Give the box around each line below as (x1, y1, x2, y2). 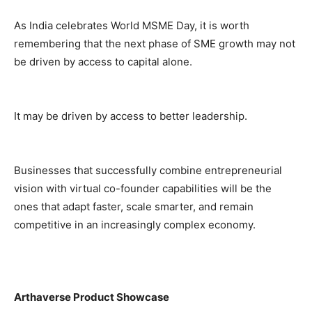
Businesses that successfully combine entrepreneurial (14, 163, 282, 177)
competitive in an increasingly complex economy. (14, 217, 256, 231)
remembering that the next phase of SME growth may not (14, 36, 295, 50)
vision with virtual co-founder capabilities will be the (14, 181, 272, 195)
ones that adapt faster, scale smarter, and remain (14, 199, 253, 213)
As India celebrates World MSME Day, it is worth (14, 18, 249, 32)
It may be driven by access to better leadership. (14, 109, 247, 123)
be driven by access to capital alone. (14, 54, 192, 68)
